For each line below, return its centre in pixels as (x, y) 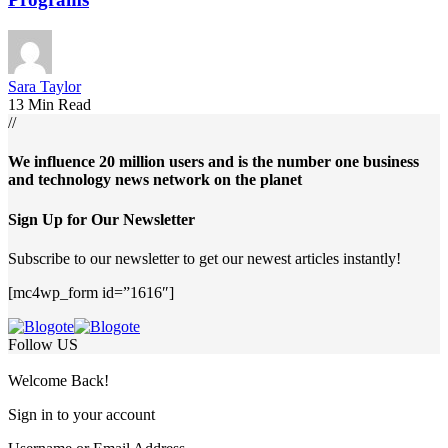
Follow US (43, 344)
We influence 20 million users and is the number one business (213, 162)
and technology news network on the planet (155, 180)
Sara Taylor (44, 87)
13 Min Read (49, 105)
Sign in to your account (81, 414)
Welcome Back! (58, 380)
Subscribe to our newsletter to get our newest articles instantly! (204, 258)
